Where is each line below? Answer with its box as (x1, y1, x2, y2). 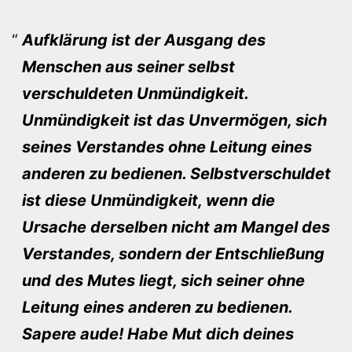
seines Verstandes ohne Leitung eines (21, 137, 312, 156)
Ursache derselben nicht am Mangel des (21, 217, 330, 236)
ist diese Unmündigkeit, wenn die (21, 190, 275, 210)
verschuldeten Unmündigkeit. (21, 83, 248, 103)
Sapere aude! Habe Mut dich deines (21, 324, 294, 343)
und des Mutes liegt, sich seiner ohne (21, 270, 305, 290)
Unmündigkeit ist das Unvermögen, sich (21, 110, 327, 130)
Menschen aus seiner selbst (21, 57, 235, 76)
